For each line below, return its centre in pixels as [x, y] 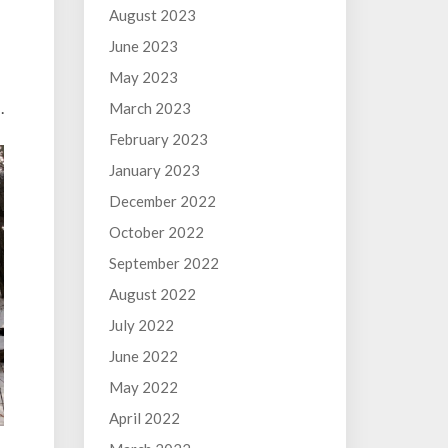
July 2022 [141, 325]
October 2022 [156, 232]
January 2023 [154, 170]
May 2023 [143, 77]
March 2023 [149, 108]
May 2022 [143, 387]
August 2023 [152, 15]
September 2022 [163, 263]
